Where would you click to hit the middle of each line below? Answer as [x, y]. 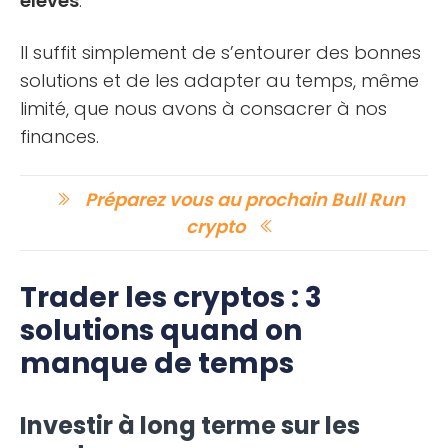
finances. [59, 136]
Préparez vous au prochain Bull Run [243, 199]
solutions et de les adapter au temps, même [219, 80]
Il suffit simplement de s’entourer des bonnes [220, 52]
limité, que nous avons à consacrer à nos [203, 108]
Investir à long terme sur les [190, 425]
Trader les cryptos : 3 [171, 297]
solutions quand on [161, 330]
